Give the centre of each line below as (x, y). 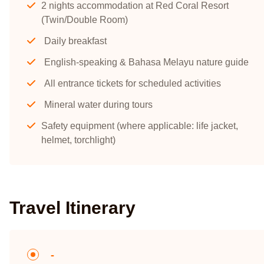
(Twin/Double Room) (84, 20)
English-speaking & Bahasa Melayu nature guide (146, 62)
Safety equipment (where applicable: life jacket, (139, 126)
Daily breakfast (75, 41)
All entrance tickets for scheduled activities (133, 83)
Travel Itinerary (72, 208)
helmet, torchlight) (78, 140)
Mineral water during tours (98, 105)
